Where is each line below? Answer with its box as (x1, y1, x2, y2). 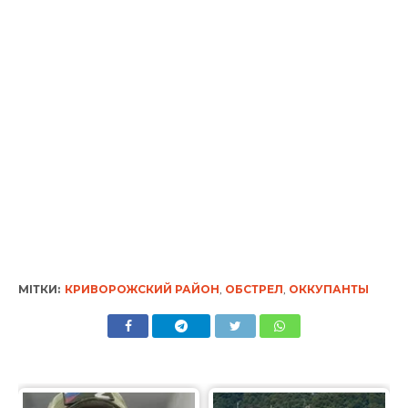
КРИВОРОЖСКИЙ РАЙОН (64, 282, 219, 297)
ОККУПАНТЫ (288, 282, 369, 297)
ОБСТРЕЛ (224, 282, 283, 297)
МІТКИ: (17, 282, 60, 297)
